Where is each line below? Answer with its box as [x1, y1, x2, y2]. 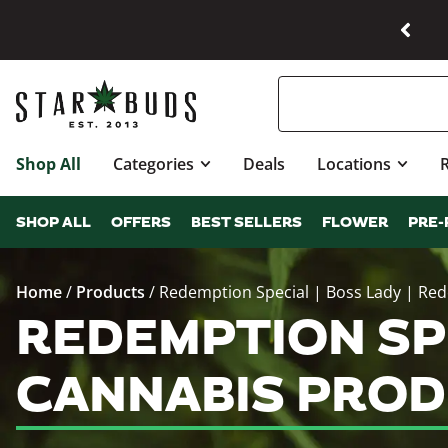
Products [76, 281, 145, 303]
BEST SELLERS [191, 213, 302, 233]
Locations [317, 153, 392, 175]
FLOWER [322, 213, 388, 233]
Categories [113, 153, 194, 175]
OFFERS [111, 213, 171, 233]
